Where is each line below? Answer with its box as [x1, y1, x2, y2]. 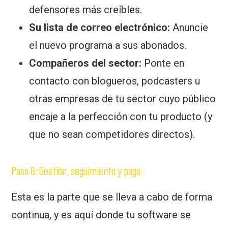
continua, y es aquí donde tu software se [11, 208, 191, 221]
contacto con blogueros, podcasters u [29, 74, 201, 87]
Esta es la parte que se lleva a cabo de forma [11, 190, 213, 203]
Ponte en [141, 56, 185, 69]
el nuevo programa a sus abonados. [29, 39, 187, 51]
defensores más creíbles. [29, 3, 142, 16]
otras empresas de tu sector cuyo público [29, 92, 216, 105]
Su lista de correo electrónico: [29, 21, 170, 34]
